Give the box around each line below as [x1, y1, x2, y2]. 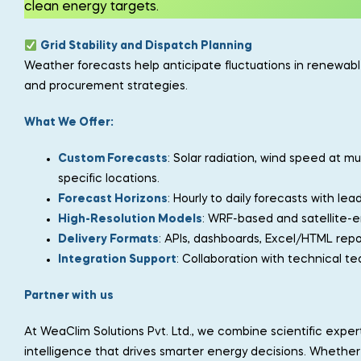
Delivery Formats [58, 234, 159, 246]
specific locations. [58, 173, 160, 185]
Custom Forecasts [58, 153, 168, 165]
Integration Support [58, 254, 176, 266]
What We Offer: [24, 117, 114, 129]
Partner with [24, 289, 97, 301]
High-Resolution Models [58, 214, 202, 226]
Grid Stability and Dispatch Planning [39, 40, 252, 52]
